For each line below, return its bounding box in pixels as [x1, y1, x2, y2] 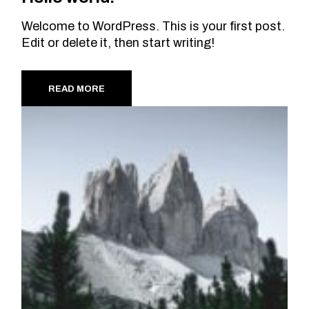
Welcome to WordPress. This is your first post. [21, 19, 286, 34]
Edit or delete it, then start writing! [21, 36, 215, 50]
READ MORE [48, 84, 106, 94]
